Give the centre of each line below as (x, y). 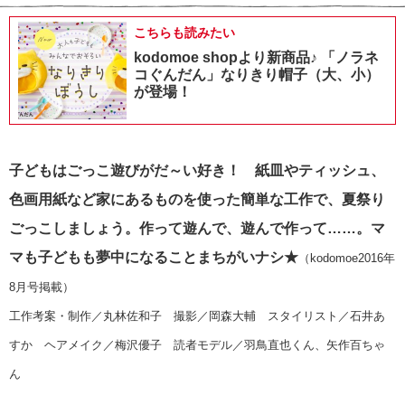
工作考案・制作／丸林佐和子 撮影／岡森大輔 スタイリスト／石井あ (197, 316)
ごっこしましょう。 (74, 228)
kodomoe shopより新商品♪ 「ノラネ (256, 57)
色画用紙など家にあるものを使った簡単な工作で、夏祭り (197, 199)
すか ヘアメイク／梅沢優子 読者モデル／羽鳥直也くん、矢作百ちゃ (197, 344)
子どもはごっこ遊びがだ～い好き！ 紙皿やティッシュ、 (197, 170)
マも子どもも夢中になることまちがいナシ (146, 257)
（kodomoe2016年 (347, 258)
